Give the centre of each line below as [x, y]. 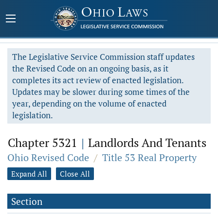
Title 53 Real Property [149, 157]
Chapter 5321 [44, 143]
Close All [75, 174]
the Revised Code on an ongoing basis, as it [90, 68]
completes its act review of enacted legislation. [98, 80]
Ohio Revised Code [48, 157]
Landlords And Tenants [146, 143]
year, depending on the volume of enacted [89, 103]
